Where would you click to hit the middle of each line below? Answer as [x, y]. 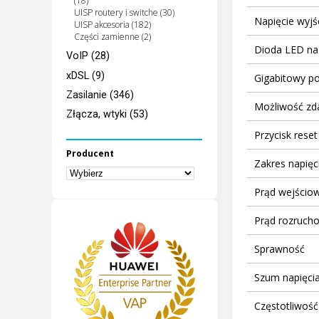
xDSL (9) [86, 75]
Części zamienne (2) [112, 37]
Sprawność [279, 249]
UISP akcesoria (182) [112, 25]
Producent [90, 153]
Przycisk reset [286, 135]
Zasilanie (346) [100, 95]
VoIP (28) [88, 56]
